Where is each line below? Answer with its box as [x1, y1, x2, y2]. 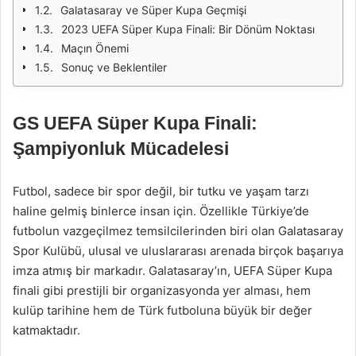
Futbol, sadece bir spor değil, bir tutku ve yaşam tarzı [13, 184, 309, 199]
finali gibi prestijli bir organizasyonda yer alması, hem [13, 283, 311, 298]
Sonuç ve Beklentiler [61, 60, 167, 74]
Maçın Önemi [61, 41, 129, 55]
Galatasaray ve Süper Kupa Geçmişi [60, 3, 246, 17]
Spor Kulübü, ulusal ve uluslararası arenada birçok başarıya [13, 243, 343, 258]
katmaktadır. [13, 323, 80, 338]
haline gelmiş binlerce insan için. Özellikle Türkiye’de [13, 203, 309, 219]
